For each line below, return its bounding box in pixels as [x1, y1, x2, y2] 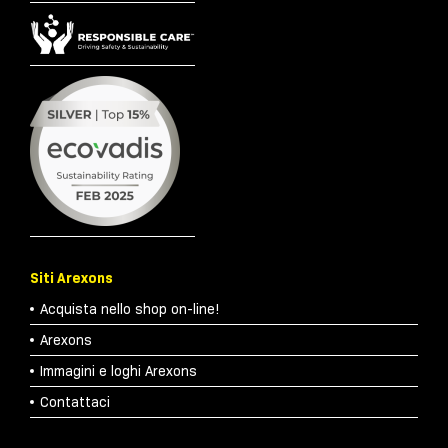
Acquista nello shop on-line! [40, 300, 220, 319]
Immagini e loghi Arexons [40, 362, 197, 381]
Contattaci [40, 393, 110, 412]
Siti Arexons [30, 269, 113, 288]
